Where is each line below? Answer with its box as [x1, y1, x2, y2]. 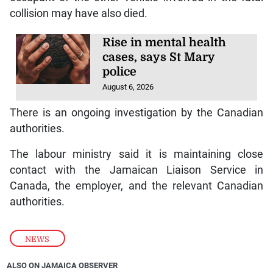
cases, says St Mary [102, 51, 215, 65]
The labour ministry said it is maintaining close [9, 147, 264, 160]
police [102, 65, 137, 79]
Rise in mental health [102, 36, 227, 50]
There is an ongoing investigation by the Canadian [9, 106, 264, 119]
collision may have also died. [9, 7, 147, 20]
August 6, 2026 [102, 82, 154, 92]
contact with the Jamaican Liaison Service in [9, 163, 264, 176]
